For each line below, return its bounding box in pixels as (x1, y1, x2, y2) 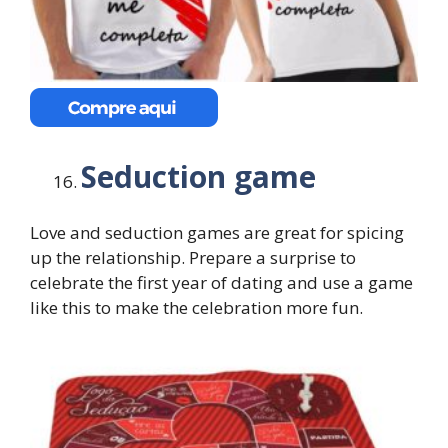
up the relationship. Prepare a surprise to (30, 246, 356, 270)
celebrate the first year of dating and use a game (30, 271, 413, 295)
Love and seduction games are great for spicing (30, 221, 404, 245)
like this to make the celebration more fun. (30, 296, 363, 320)
